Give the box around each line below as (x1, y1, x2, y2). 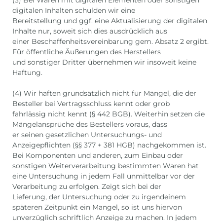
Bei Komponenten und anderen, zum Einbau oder (12, 151, 183, 160)
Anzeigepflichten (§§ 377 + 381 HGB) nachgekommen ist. (12, 141, 206, 150)
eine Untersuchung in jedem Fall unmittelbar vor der (12, 172, 195, 181)
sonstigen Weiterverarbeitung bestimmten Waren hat (12, 161, 199, 171)
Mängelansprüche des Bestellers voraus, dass (12, 120, 167, 129)
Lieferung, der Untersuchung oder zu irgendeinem (12, 192, 186, 202)
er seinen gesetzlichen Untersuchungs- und (12, 130, 162, 140)
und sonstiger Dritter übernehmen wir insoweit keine (12, 58, 196, 67)
